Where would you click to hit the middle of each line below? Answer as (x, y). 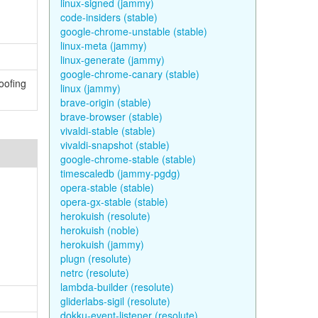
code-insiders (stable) (109, 17)
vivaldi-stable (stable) (108, 131)
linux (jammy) (90, 88)
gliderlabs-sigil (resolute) (115, 301)
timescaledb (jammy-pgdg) (120, 173)
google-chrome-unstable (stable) (133, 31)
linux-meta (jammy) (103, 45)
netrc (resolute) (94, 273)
